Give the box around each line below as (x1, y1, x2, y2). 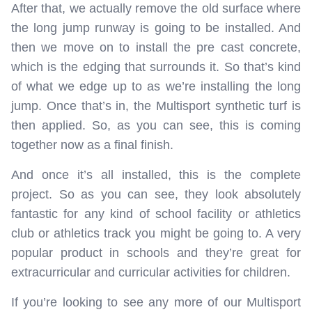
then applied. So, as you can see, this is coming (11, 118, 301, 132)
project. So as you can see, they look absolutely (11, 187, 301, 201)
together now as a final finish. (11, 137, 173, 152)
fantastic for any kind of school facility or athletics (11, 206, 301, 221)
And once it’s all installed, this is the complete (11, 167, 301, 182)
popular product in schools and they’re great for (11, 245, 301, 260)
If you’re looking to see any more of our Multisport (11, 295, 301, 309)
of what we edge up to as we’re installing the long (11, 79, 301, 93)
